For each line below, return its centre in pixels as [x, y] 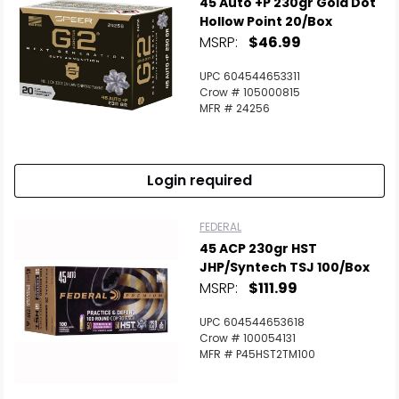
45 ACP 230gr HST [258, 248]
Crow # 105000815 [250, 92]
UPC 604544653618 [252, 322]
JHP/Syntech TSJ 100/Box [285, 267]
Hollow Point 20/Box [266, 21]
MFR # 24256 [235, 108]
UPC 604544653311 [250, 76]
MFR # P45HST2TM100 [257, 354]
